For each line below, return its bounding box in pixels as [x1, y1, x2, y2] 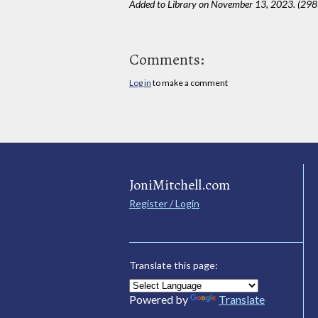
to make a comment [151, 77, 228, 88]
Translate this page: [129, 258, 218, 271]
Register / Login [129, 197, 199, 209]
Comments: [129, 48, 204, 70]
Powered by [129, 292, 190, 306]
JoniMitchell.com [129, 175, 230, 194]
